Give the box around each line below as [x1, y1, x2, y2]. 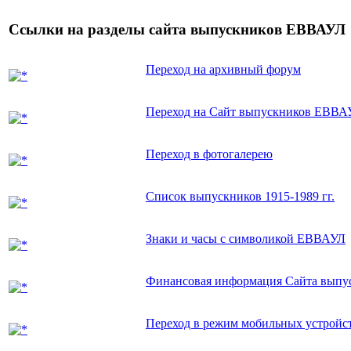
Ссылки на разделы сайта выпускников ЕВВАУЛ [9, 21, 346, 38]
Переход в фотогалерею [146, 147, 273, 161]
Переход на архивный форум [146, 62, 301, 76]
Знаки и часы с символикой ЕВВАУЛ [146, 231, 346, 245]
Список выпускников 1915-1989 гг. [146, 189, 335, 203]
